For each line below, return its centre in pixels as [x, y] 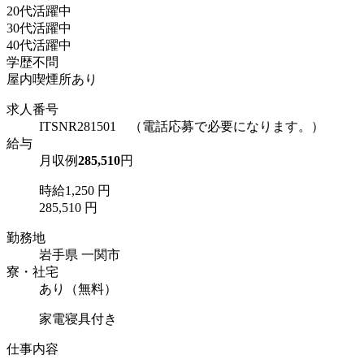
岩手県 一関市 [80, 255]
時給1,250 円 [75, 191]
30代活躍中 [39, 28]
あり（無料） [78, 289]
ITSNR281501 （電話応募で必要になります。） [182, 127]
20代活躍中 [39, 11]
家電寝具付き [78, 319]
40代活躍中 [39, 45]
